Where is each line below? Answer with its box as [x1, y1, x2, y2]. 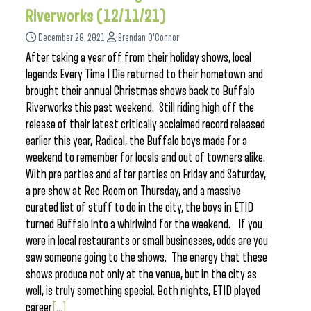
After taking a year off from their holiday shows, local [26, 51, 251, 65]
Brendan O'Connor [118, 33, 179, 43]
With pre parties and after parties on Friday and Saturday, [26, 167, 266, 181]
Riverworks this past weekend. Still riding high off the [26, 101, 254, 115]
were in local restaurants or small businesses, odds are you [26, 234, 268, 248]
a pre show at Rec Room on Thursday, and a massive [26, 184, 241, 198]
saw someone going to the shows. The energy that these [26, 251, 267, 264]
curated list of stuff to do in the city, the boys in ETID [26, 201, 253, 215]
